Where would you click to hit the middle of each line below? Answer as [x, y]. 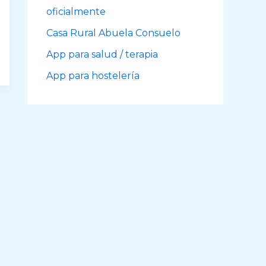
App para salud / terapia [102, 54]
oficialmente [76, 12]
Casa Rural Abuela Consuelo [113, 33]
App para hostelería [93, 76]
